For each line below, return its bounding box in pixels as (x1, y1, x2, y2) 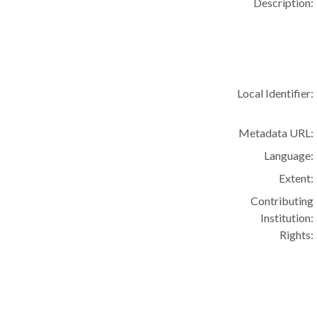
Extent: (279, 171, 314, 185)
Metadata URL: (238, 126, 314, 139)
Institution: (260, 211, 314, 224)
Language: (264, 149, 314, 162)
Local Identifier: (237, 86, 314, 100)
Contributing (250, 194, 314, 207)
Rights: (279, 228, 314, 241)
